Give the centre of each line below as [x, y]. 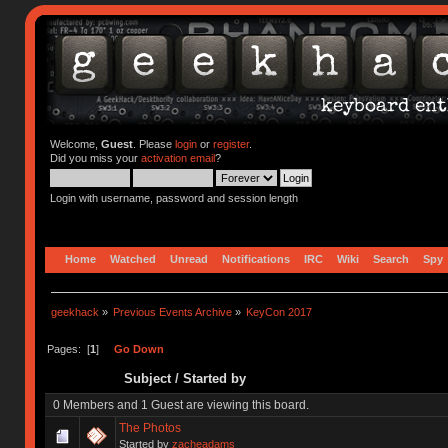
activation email [177, 158]
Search [391, 258]
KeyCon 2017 [279, 311]
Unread [189, 258]
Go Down [138, 348]
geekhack [74, 311]
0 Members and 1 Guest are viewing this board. [181, 404]
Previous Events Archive [173, 311]
